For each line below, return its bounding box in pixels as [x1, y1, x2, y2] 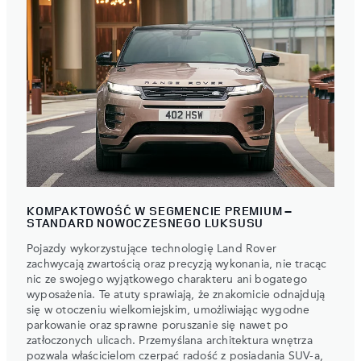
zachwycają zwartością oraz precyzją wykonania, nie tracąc [27, 259, 327, 271]
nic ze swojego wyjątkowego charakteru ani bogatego [27, 274, 308, 286]
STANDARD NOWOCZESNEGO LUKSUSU [27, 214, 264, 232]
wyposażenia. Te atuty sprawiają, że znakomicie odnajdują [27, 289, 326, 301]
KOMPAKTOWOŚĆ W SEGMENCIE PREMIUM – [27, 202, 293, 220]
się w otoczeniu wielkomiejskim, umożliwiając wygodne [27, 305, 310, 317]
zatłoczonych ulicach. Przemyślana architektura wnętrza [27, 335, 313, 347]
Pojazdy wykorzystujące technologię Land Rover [27, 243, 276, 255]
